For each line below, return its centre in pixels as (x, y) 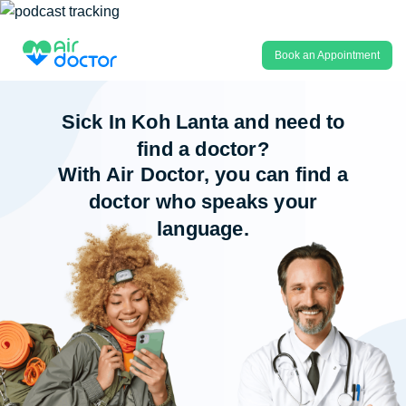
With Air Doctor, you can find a (203, 174)
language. (203, 229)
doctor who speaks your (203, 202)
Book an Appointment (327, 55)
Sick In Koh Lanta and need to (203, 122)
